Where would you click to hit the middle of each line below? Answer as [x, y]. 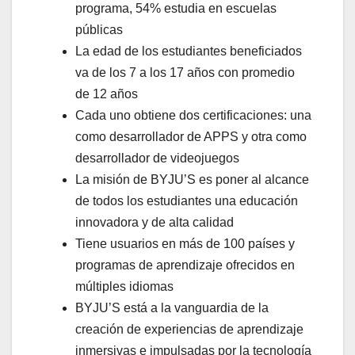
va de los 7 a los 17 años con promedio [185, 72]
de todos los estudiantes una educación [187, 200]
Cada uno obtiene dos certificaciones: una [193, 115]
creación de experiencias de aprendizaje [189, 329]
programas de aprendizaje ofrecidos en [185, 265]
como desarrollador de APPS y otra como [191, 136]
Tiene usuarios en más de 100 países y [185, 243]
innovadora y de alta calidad [155, 222]
